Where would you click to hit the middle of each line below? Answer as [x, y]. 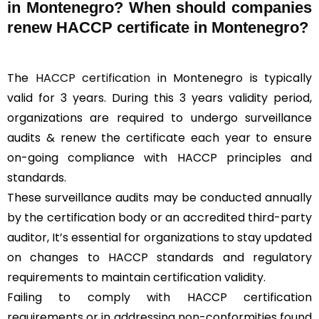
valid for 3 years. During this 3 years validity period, [159, 98]
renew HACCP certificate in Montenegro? [158, 28]
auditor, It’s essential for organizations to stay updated [159, 238]
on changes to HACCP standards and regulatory [159, 258]
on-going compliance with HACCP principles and [159, 158]
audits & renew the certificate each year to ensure [159, 138]
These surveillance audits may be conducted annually [159, 198]
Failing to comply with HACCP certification [159, 298]
